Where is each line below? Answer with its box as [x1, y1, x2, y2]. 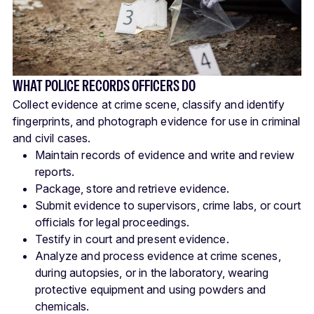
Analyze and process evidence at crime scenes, [35, 249, 281, 264]
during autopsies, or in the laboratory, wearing [35, 266, 269, 280]
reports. [35, 165, 75, 179]
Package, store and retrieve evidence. [35, 182, 230, 196]
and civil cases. [13, 131, 91, 146]
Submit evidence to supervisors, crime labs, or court [35, 198, 301, 213]
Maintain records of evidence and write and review [35, 148, 295, 163]
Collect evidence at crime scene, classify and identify [13, 97, 285, 112]
